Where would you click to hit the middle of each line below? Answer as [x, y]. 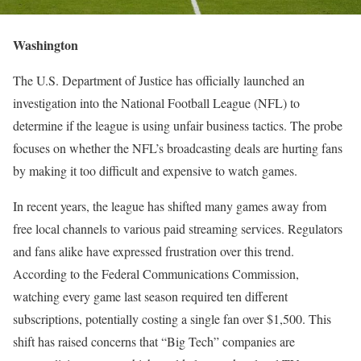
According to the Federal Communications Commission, [156, 274]
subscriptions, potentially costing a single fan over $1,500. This [172, 319]
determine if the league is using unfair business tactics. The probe [178, 126]
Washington [46, 45]
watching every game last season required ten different [150, 297]
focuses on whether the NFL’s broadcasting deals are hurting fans [178, 148]
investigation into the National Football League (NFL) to [156, 103]
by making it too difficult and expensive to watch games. [155, 171]
